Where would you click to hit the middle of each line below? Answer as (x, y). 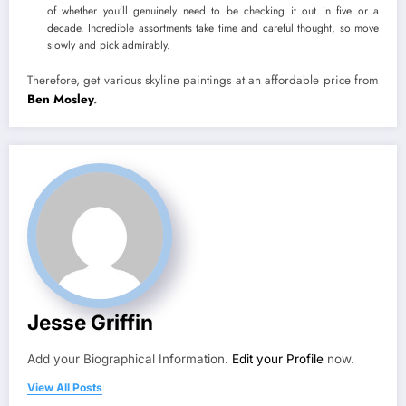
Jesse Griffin (90, 322)
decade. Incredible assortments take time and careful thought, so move (213, 28)
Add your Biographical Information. (130, 358)
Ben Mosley (60, 99)
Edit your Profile (278, 358)
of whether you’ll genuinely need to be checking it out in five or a (213, 10)
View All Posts (65, 387)
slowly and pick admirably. (109, 45)
